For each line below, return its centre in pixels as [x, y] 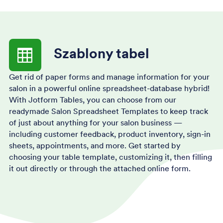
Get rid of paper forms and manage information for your [109, 77]
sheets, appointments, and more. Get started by [95, 146]
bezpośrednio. [51, 24]
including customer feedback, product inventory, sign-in [110, 134]
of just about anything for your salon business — [95, 123]
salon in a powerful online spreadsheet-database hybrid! [109, 88]
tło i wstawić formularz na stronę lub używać [99, 14]
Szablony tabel [101, 53]
